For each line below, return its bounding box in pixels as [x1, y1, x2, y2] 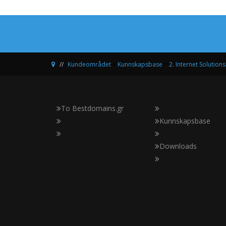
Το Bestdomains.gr [61, 103, 124, 113]
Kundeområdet [68, 60, 111, 69]
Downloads [159, 141, 197, 151]
